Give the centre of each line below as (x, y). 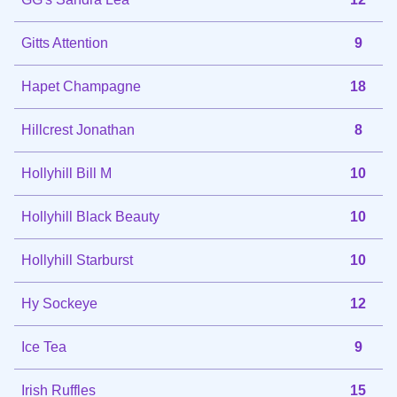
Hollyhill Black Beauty (90, 216)
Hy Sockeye (59, 303)
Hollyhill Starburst (77, 260)
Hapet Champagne (81, 86)
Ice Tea (44, 346)
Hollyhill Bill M (66, 173)
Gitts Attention (65, 43)
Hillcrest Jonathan (78, 129)
